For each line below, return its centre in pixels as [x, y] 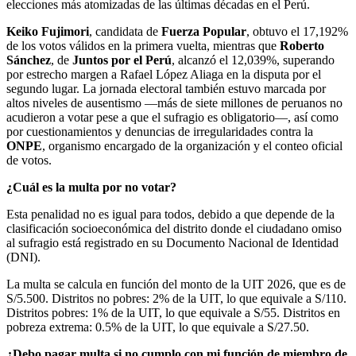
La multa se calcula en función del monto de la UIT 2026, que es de [176, 284]
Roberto [302, 45]
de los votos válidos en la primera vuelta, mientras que [143, 45]
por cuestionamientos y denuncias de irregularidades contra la [160, 131]
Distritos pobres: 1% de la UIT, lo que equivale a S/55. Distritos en [173, 312]
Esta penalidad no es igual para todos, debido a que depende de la [170, 214]
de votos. [29, 160]
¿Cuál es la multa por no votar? [91, 187]
